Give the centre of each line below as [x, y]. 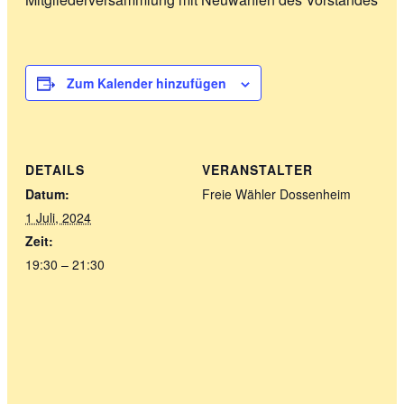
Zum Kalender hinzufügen [147, 83]
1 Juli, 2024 [58, 217]
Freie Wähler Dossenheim [276, 193]
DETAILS [55, 169]
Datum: [47, 193]
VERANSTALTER [257, 169]
